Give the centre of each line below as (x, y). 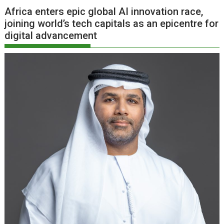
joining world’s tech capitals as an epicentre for (112, 24)
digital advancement (51, 36)
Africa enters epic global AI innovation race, (104, 12)
